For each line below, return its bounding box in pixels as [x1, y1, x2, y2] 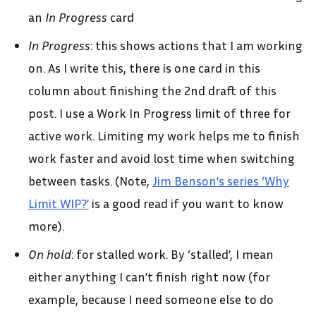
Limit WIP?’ [28, 195, 89, 211]
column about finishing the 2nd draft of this [28, 82, 276, 98]
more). [28, 217, 64, 233]
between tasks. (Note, [28, 172, 152, 188]
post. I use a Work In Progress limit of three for [28, 104, 291, 121]
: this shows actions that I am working [90, 37, 303, 53]
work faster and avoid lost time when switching [28, 150, 295, 166]
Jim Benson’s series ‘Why [152, 172, 289, 188]
